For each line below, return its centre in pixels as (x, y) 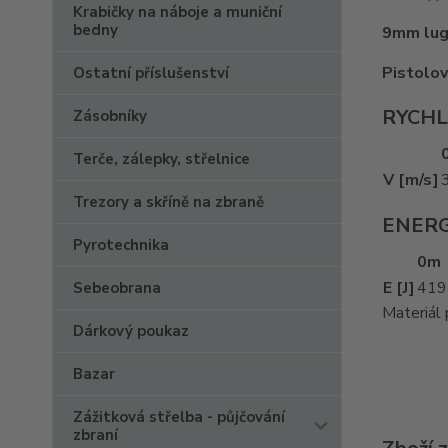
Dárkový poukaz (131, 331)
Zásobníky (110, 116)
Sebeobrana (117, 288)
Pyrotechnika (121, 245)
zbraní (95, 435)
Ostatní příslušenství (151, 73)
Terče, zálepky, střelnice (161, 159)
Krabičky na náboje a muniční (177, 12)
